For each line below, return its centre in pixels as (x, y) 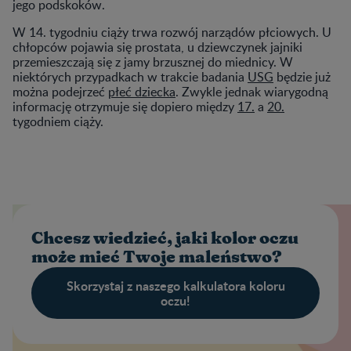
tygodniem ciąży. (58, 121)
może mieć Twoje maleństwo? (157, 257)
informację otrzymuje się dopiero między (125, 106)
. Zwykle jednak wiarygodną (252, 91)
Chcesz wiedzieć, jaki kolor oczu (165, 238)
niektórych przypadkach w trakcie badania (130, 76)
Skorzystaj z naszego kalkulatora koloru (175, 285)
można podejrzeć (60, 91)
